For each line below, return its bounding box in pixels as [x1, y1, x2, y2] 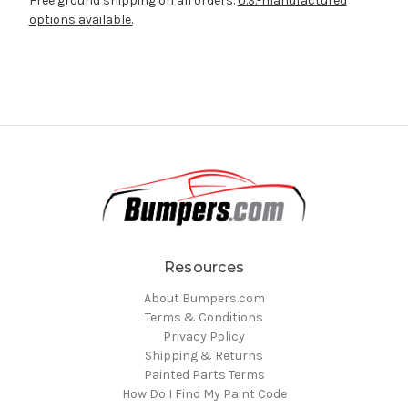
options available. [28, 11, 133, 27]
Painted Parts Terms [143, 366, 265, 382]
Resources [163, 258, 245, 276]
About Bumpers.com [143, 290, 265, 306]
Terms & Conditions [145, 309, 263, 325]
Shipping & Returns [145, 347, 263, 363]
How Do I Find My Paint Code [121, 385, 287, 402]
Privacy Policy [163, 328, 245, 344]
